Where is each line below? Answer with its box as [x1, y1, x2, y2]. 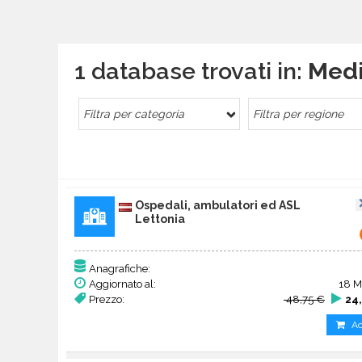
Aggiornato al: [89, 277, 156, 291]
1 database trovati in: [74, 57, 308, 86]
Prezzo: [89, 293, 124, 306]
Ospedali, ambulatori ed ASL [135, 199, 301, 213]
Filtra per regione [253, 107, 350, 120]
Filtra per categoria [83, 107, 191, 120]
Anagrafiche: [89, 262, 150, 276]
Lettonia [135, 213, 185, 226]
